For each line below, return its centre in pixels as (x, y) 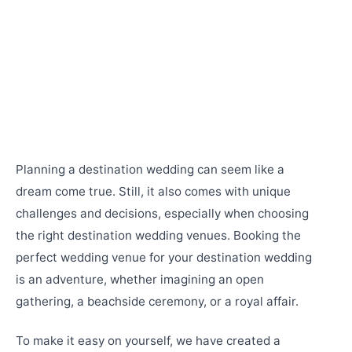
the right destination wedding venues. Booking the (158, 235)
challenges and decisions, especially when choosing (162, 213)
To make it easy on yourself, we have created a (148, 341)
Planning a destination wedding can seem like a (150, 169)
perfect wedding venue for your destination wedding (164, 257)
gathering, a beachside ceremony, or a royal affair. (157, 301)
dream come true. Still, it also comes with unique (153, 191)
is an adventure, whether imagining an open (140, 279)
